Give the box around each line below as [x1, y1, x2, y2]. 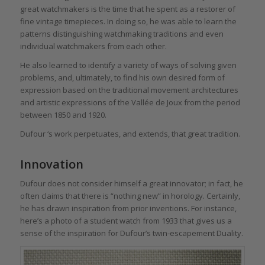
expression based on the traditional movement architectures [20, 84, 238, 95]
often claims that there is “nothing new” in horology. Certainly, [20, 190, 240, 201]
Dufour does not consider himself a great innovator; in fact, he [20, 177, 243, 189]
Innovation [20, 156, 83, 172]
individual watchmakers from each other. [20, 40, 167, 51]
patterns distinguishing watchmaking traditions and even [20, 28, 224, 39]
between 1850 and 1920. [20, 109, 106, 120]
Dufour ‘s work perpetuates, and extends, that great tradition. [20, 128, 240, 139]
